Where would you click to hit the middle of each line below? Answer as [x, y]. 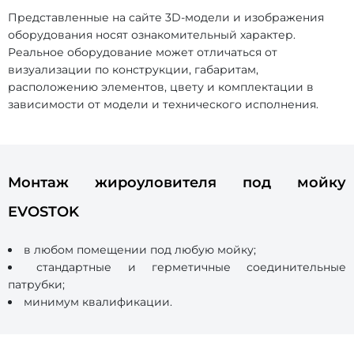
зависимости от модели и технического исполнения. [163, 105]
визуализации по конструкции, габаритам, [133, 70]
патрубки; [36, 285]
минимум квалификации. [98, 302]
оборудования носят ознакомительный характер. [152, 35]
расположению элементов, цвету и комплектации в [161, 87]
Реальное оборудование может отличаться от [143, 53]
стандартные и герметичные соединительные [191, 267]
